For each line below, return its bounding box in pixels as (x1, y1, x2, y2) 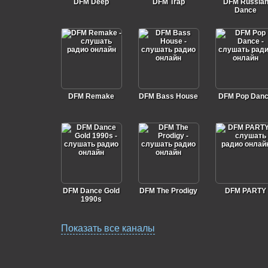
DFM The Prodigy (139, 187, 197, 195)
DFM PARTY (225, 187, 266, 195)
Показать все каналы (60, 223, 155, 233)
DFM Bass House (139, 92, 198, 100)
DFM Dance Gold (63, 187, 120, 195)
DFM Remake (68, 92, 114, 100)
